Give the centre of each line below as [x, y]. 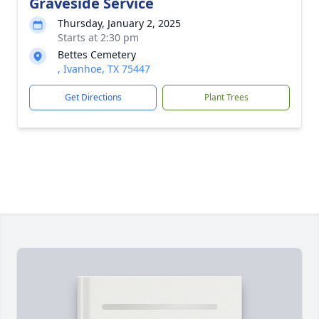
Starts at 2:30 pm [98, 37]
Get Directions [93, 97]
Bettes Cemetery [97, 54]
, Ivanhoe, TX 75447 [104, 69]
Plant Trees [226, 97]
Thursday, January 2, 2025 [119, 23]
